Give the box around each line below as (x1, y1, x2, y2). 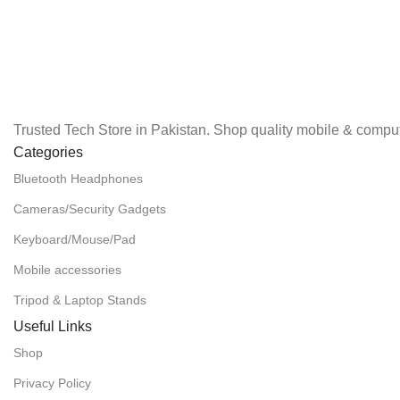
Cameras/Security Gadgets (13, 201, 166, 216)
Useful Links (13, 318, 92, 334)
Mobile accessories (13, 262, 121, 277)
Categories (13, 144, 83, 160)
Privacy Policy (13, 375, 91, 390)
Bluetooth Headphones (13, 171, 143, 186)
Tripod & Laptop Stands (13, 292, 146, 307)
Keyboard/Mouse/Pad (13, 231, 136, 246)
